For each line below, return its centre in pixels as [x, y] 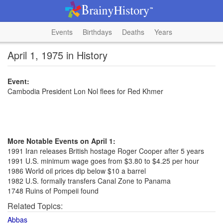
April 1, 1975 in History [57, 55]
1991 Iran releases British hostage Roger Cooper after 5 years [106, 151]
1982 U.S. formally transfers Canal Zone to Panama [89, 181]
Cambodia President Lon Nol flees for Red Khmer [85, 91]
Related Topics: [35, 206]
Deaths [133, 32]
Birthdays [97, 32]
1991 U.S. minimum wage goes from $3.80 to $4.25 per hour [103, 161]
